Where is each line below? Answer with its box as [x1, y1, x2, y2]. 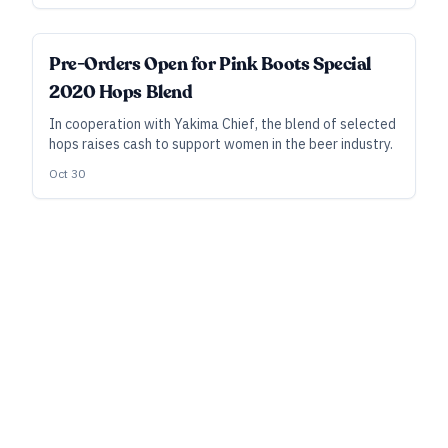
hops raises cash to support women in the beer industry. [49, 135, 393, 153]
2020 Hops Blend [49, 80, 193, 104]
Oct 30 [49, 166, 85, 181]
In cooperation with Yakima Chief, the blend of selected [49, 115, 396, 133]
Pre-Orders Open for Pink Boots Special [49, 52, 371, 76]
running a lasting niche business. [49, 5, 247, 23]
